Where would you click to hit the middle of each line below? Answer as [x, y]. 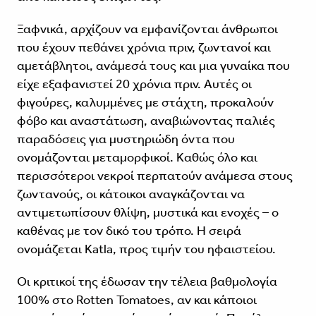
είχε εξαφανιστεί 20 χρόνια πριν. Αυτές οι [134, 84]
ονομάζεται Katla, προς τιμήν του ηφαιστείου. [146, 249]
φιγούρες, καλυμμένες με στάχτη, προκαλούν [145, 103]
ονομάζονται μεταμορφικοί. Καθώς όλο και [137, 158]
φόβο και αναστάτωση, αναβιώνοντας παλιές [146, 121]
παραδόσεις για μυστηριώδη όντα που [126, 139]
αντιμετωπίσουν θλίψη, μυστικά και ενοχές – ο [147, 213]
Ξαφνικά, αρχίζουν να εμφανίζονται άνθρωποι [147, 29]
